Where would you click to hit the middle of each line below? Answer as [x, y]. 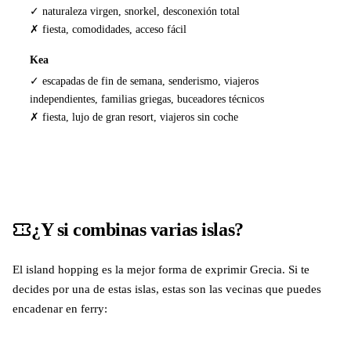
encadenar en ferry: [60, 308]
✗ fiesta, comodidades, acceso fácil [109, 29]
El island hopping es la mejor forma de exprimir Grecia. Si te [161, 269]
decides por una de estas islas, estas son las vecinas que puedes [167, 288]
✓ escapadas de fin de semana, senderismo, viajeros [145, 81]
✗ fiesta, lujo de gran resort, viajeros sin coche [134, 117]
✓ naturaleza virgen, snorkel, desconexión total [135, 11]
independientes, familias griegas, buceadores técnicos [147, 99]
